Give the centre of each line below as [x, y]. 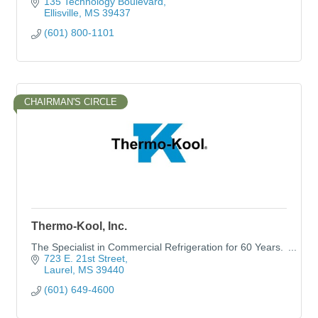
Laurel [58, 270]
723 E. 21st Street [84, 258]
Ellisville [61, 13]
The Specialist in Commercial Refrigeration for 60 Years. [157, 247]
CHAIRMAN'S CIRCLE [71, 102]
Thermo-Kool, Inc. [79, 226]
